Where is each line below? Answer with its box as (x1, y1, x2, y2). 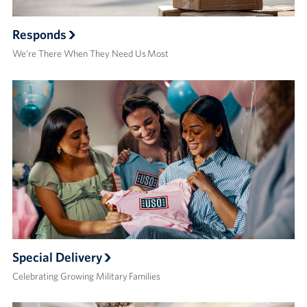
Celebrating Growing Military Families (12, 269, 160, 282)
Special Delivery (12, 248, 102, 265)
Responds (12, 26, 66, 43)
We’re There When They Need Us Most (12, 47, 169, 60)
